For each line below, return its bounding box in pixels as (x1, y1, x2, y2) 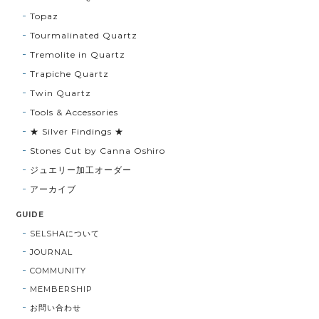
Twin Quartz (30, 88, 91, 99)
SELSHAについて (30, 229, 100, 239)
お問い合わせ (30, 303, 82, 313)
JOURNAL (30, 247, 73, 258)
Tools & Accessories (30, 107, 118, 118)
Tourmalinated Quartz (30, 30, 137, 41)
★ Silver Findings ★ (30, 126, 124, 137)
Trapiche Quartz (30, 68, 109, 80)
